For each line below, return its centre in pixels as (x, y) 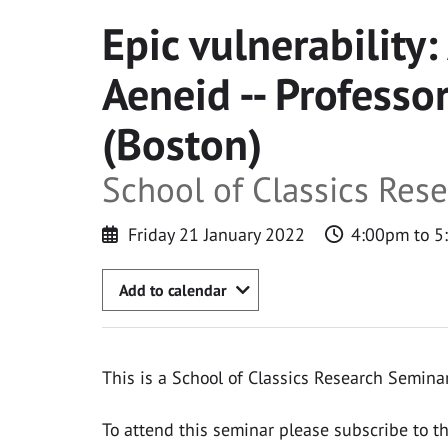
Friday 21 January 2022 (216, 234)
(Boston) (182, 143)
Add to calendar (172, 289)
